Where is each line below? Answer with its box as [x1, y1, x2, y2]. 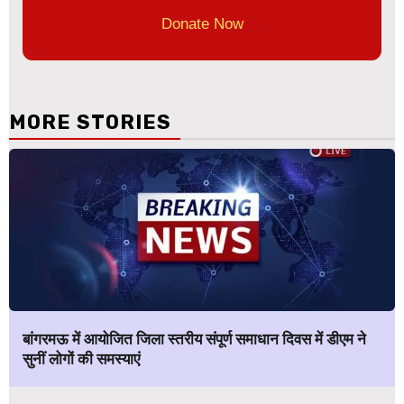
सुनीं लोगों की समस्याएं [23, 350, 140, 369]
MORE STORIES [9, 110, 171, 135]
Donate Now [161, 15, 243, 33]
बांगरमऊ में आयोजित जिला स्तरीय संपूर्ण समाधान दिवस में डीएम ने [23, 330, 366, 349]
